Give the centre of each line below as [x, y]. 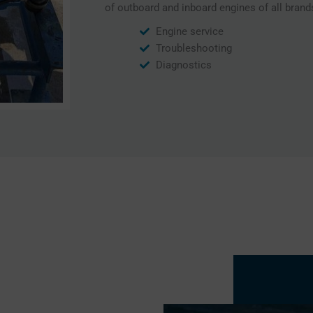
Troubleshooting [194, 48]
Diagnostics [183, 65]
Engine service [189, 31]
